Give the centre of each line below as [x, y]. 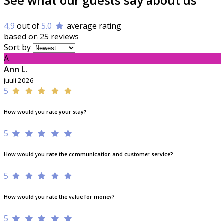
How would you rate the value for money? [59, 197]
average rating [93, 26]
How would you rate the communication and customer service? [89, 155]
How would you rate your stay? [45, 112]
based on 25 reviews [41, 37]
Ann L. [16, 69]
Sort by [17, 48]
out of [28, 26]
